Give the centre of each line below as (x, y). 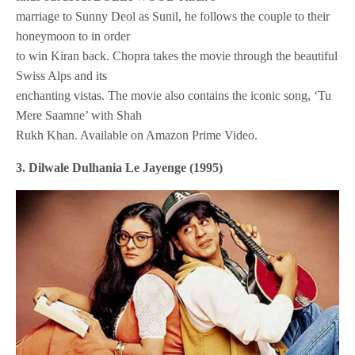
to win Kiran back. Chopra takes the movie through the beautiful (177, 56)
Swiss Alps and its (62, 76)
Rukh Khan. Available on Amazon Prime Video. (137, 136)
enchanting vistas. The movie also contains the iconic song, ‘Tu (174, 96)
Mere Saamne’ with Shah (79, 116)
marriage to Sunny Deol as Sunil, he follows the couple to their (173, 17)
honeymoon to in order (73, 36)
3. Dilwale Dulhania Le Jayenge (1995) (120, 168)
